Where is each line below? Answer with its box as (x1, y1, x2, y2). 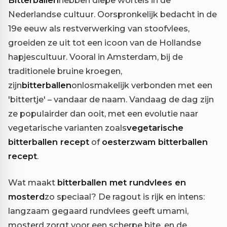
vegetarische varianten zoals (8, 123, 127, 133)
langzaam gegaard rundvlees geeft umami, (8, 206, 188, 216)
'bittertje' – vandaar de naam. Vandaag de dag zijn (8, 94, 214, 105)
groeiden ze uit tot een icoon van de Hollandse (8, 37, 201, 48)
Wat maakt (8, 177, 57, 188)
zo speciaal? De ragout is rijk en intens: (45, 192, 205, 202)
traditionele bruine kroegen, (8, 66, 122, 77)
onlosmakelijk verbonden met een (71, 80, 212, 91)
